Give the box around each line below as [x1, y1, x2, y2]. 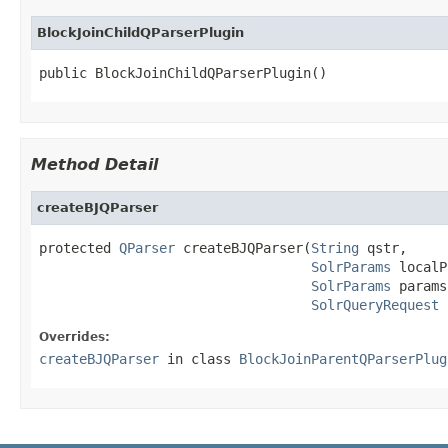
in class [159, 350, 239, 367]
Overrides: [39, 329, 110, 344]
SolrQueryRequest [311, 296, 439, 313]
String [311, 239, 359, 256]
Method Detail [31, 154, 158, 174]
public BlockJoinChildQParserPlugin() [39, 64, 327, 81]
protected [39, 239, 119, 256]
